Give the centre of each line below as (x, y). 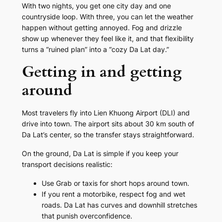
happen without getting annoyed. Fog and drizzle (102, 28)
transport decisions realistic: (67, 165)
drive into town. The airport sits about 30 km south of (108, 124)
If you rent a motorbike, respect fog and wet (113, 194)
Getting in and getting (102, 72)
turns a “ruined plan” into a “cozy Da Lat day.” (95, 50)
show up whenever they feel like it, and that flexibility (108, 39)
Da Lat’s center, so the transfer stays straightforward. (108, 135)
